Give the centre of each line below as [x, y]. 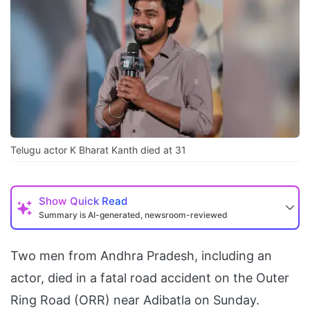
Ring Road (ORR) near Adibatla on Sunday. [135, 300]
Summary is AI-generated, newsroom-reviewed [133, 215]
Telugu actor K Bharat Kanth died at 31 [98, 150]
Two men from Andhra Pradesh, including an [141, 256]
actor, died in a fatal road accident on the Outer [150, 278]
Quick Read [99, 201]
